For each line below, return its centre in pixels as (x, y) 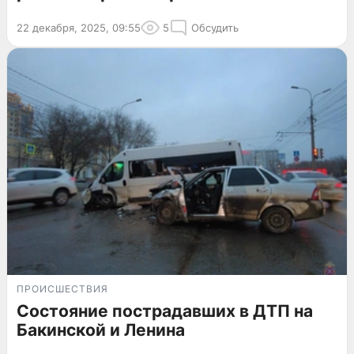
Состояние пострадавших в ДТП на (165, 311)
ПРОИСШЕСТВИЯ (62, 289)
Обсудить (215, 28)
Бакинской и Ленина (101, 330)
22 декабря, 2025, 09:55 (79, 28)
